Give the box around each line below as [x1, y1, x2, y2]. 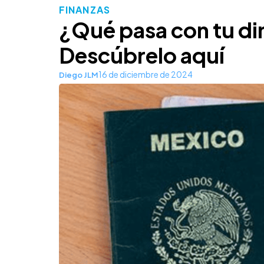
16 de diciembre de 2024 [98, 70, 193, 80]
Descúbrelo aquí [59, 42, 225, 69]
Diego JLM [59, 70, 98, 80]
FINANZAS [59, 4, 110, 16]
